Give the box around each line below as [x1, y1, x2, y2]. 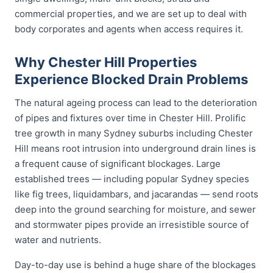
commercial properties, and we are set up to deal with [15, 8, 247, 19]
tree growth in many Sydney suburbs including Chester [15, 127, 253, 139]
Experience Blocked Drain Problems [15, 71, 248, 87]
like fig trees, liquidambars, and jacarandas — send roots [15, 188, 258, 200]
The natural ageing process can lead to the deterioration [15, 97, 257, 108]
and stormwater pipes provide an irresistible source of [15, 219, 249, 230]
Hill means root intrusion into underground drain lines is [15, 143, 256, 154]
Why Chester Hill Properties [15, 54, 197, 70]
